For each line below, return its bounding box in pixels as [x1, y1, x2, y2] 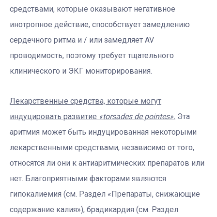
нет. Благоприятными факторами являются [10, 173, 166, 183]
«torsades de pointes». [99, 111, 175, 121]
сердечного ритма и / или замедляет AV [10, 35, 154, 45]
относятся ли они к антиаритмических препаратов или [10, 158, 204, 168]
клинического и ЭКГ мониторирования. [10, 66, 152, 76]
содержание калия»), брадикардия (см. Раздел [10, 204, 178, 214]
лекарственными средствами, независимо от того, [10, 142, 194, 152]
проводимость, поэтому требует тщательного [10, 50, 174, 60]
